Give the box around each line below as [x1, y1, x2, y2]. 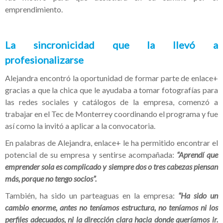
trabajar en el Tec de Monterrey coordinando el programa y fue [5, 109, 218, 118]
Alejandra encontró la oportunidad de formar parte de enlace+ [5, 73, 218, 83]
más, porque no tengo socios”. [5, 173, 97, 183]
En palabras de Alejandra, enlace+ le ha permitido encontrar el [5, 137, 218, 147]
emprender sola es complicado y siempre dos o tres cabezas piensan [5, 161, 218, 171]
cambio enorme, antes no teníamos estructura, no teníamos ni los [5, 202, 218, 212]
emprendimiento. [5, 4, 63, 14]
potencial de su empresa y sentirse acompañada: [5, 149, 177, 159]
